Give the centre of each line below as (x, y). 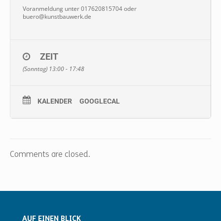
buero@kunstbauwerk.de (57, 17)
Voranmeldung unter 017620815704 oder (80, 9)
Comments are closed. (50, 155)
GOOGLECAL (100, 101)
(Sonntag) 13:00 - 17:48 (54, 69)
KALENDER (55, 101)
